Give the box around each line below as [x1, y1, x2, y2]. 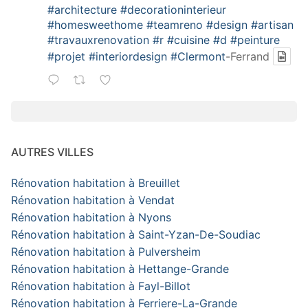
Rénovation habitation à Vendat [11, 193, 175, 208]
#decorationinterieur [120, 3, 226, 17]
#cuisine [167, 33, 210, 47]
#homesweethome [47, 18, 143, 32]
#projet [47, 49, 85, 64]
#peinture [230, 33, 280, 47]
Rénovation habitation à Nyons [11, 210, 171, 225]
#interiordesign [89, 49, 167, 64]
